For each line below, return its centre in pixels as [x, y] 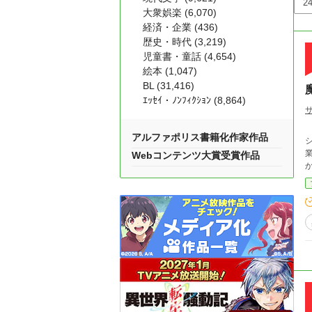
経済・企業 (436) [180, 27]
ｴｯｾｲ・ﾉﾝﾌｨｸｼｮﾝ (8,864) [194, 100]
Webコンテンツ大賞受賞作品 [196, 155]
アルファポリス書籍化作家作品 [200, 137]
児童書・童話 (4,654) [189, 56]
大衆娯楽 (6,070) [180, 13]
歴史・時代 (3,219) [185, 42]
